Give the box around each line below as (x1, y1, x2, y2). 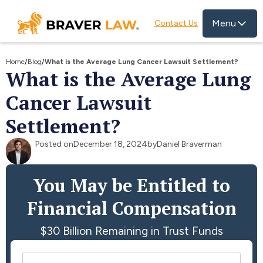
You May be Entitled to (33, 173, 230, 197)
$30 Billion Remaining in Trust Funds (40, 224, 223, 238)
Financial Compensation (26, 195, 237, 220)
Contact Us (154, 18, 198, 28)
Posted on (35, 139, 73, 149)
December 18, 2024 (73, 139, 147, 149)
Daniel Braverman (157, 139, 222, 149)
